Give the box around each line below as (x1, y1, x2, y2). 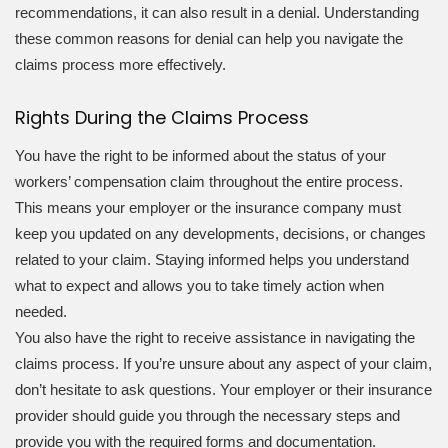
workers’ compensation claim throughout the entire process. (15, 173, 403, 191)
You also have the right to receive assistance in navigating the (15, 329, 415, 347)
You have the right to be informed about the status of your (15, 147, 386, 165)
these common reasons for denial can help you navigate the (15, 29, 403, 47)
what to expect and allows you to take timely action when (15, 277, 384, 295)
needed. (15, 303, 67, 321)
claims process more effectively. (15, 55, 226, 73)
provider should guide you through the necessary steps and (15, 407, 400, 425)
